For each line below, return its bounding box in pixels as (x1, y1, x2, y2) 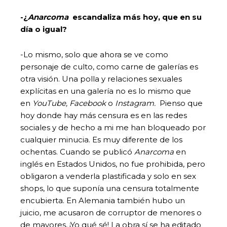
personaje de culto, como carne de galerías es (20, 61, 198, 71)
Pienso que (160, 98, 203, 108)
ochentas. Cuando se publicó (20, 146, 134, 157)
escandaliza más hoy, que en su (70, 12, 202, 22)
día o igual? (20, 24, 69, 34)
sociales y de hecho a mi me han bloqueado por (20, 122, 206, 132)
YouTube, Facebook (32, 98, 108, 108)
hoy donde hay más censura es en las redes (20, 110, 187, 120)
